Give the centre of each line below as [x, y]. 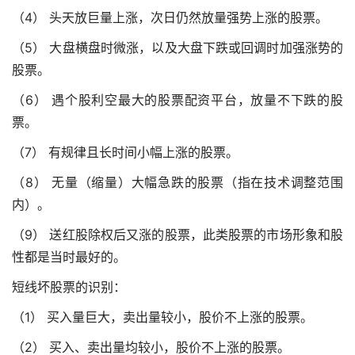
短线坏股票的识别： [69, 286]
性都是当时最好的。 [69, 256]
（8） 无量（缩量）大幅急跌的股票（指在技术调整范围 [177, 182]
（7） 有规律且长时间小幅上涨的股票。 [125, 152]
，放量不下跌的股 [290, 99]
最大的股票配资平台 [177, 99]
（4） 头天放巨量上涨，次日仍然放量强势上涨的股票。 [170, 17]
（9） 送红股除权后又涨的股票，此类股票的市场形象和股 [177, 234]
